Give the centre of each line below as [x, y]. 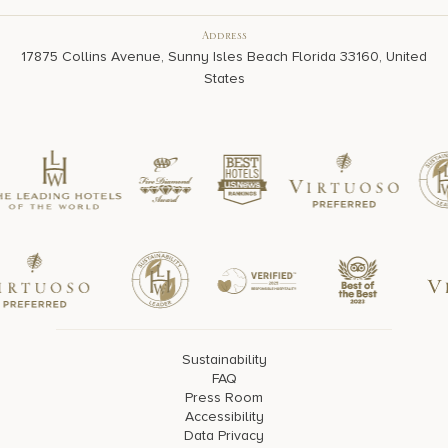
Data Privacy [224, 436]
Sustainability [224, 360]
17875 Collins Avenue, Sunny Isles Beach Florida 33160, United [224, 57]
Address [224, 39]
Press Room [224, 398]
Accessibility [224, 417]
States [224, 79]
